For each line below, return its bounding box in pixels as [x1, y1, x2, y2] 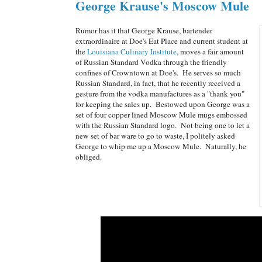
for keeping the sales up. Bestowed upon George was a [75, 98, 250, 109]
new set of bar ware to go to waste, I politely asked [75, 130, 235, 141]
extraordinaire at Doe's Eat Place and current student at [75, 35, 248, 46]
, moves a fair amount [177, 46, 244, 57]
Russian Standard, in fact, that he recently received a [75, 77, 240, 88]
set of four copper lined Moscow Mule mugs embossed [75, 109, 247, 120]
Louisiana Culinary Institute [87, 46, 177, 57]
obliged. [75, 151, 102, 162]
